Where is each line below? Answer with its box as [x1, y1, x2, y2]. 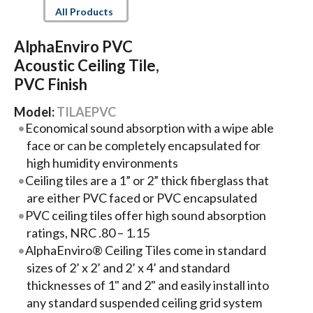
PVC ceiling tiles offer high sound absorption [25, 207, 267, 223]
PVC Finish [13, 75, 87, 94]
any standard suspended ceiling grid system [26, 294, 262, 310]
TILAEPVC [56, 103, 116, 119]
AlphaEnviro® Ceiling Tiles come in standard [25, 242, 267, 258]
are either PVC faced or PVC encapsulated [26, 189, 257, 205]
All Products [54, 5, 113, 17]
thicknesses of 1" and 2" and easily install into [26, 277, 269, 293]
